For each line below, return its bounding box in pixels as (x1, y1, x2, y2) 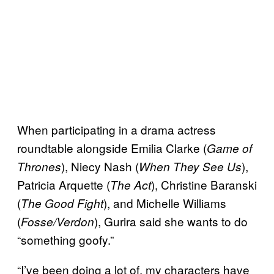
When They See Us (139, 158, 242, 174)
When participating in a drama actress (17, 120, 216, 138)
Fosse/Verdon (21, 213, 94, 229)
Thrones (17, 158, 61, 174)
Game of (207, 139, 252, 156)
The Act (110, 176, 151, 193)
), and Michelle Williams (103, 194, 226, 211)
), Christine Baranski (151, 176, 257, 193)
